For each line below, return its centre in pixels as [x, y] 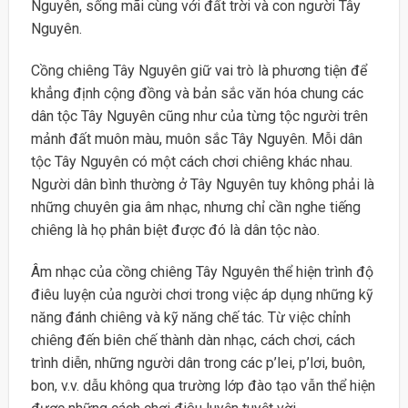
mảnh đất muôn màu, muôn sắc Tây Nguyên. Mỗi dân [196, 139]
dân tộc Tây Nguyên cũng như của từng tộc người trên [199, 117]
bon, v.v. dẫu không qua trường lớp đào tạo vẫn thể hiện [203, 385]
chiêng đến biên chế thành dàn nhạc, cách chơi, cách [193, 340]
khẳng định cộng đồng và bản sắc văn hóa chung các [197, 94]
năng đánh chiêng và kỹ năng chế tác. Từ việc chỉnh [190, 317]
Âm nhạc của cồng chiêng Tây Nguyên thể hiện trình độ [202, 271]
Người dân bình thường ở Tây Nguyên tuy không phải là [202, 185]
